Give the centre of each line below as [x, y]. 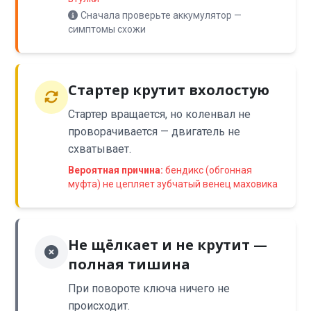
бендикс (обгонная [208, 170]
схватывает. [100, 149]
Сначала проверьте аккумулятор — [161, 15]
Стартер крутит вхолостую [169, 90]
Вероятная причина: [116, 170]
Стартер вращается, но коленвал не [160, 114]
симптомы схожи [107, 29]
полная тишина [129, 264]
